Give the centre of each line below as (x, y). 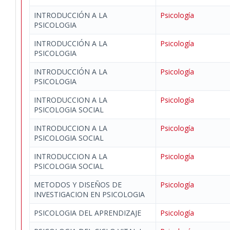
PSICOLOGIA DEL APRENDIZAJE (88, 213)
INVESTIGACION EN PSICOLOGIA (89, 194)
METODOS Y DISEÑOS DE (78, 185)
